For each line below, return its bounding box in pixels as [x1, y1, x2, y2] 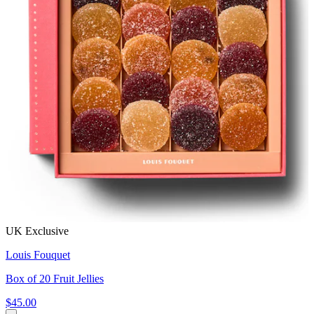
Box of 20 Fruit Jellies [6, 273, 104, 285]
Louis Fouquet [6, 249, 70, 261]
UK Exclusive [6, 225, 69, 238]
